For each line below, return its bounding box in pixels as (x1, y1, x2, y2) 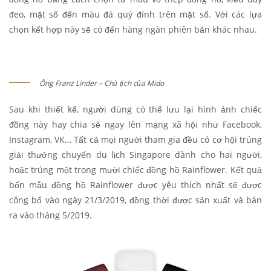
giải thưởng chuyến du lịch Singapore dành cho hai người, (9, 149, 262, 161)
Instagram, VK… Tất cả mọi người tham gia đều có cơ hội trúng (9, 134, 262, 146)
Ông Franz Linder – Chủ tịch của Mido (39, 78, 164, 89)
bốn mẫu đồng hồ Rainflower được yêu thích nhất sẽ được (9, 179, 262, 191)
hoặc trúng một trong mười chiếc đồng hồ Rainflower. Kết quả (9, 164, 262, 176)
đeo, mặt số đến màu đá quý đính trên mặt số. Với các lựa (9, 8, 262, 21)
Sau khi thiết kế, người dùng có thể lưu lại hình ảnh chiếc (9, 103, 262, 116)
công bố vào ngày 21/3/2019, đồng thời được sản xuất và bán (9, 194, 262, 206)
